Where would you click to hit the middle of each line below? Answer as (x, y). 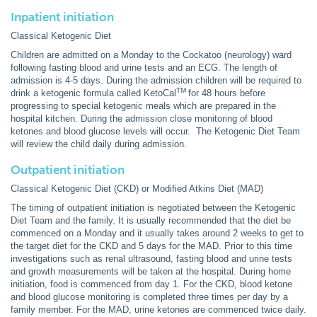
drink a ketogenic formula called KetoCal (93, 93)
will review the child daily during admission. (99, 144)
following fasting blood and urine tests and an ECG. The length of (144, 67)
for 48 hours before (227, 93)
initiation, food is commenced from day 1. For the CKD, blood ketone (151, 284)
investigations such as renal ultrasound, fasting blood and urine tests (151, 258)
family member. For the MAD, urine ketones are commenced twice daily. (158, 309)
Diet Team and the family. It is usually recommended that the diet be (151, 220)
